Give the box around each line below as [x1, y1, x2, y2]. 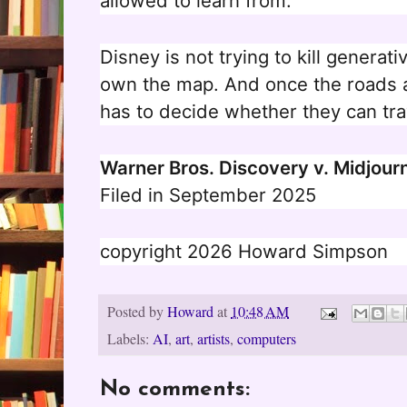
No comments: [100, 379, 250, 402]
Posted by [107, 301, 167, 322]
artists [197, 329, 230, 350]
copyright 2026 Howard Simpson [100, 240, 388, 263]
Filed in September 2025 [100, 184, 316, 207]
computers [237, 329, 296, 350]
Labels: [107, 329, 153, 350]
